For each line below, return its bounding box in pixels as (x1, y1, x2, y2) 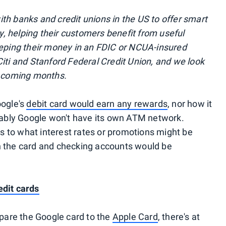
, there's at (157, 211, 200, 222)
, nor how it (167, 98, 212, 109)
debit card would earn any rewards (26, 98, 167, 109)
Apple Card (112, 211, 158, 222)
